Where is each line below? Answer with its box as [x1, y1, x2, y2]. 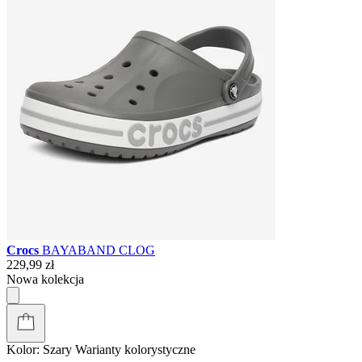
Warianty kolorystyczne [75, 342, 196, 356]
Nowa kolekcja [6, 271, 84, 286]
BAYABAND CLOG [42, 242, 155, 257]
